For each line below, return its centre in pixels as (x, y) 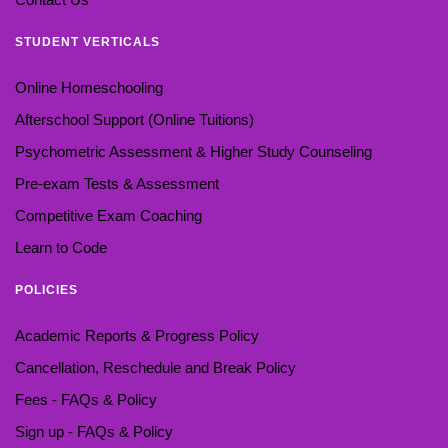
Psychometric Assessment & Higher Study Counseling (193, 151)
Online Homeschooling (89, 87)
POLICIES (46, 289)
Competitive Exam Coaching (108, 215)
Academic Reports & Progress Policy (137, 335)
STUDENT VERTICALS (87, 41)
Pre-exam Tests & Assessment (117, 183)
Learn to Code (61, 247)
